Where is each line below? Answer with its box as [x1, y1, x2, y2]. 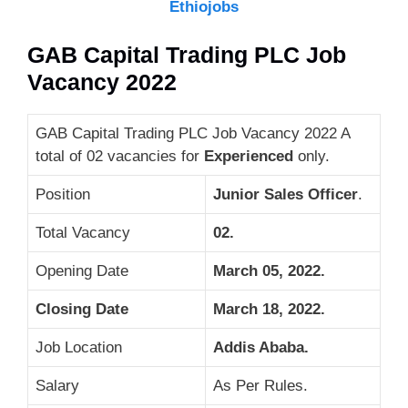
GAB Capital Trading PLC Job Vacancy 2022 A [36, 125, 351, 142]
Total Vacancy [36, 224, 130, 241]
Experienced [204, 148, 293, 165]
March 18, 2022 [213, 301, 321, 318]
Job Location [36, 339, 122, 356]
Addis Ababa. [213, 339, 309, 356]
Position [36, 186, 90, 203]
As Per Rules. [213, 377, 308, 394]
